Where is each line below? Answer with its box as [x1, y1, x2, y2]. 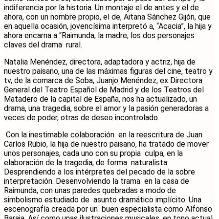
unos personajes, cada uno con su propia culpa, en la [4, 148, 183, 158]
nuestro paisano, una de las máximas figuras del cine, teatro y [4, 66, 213, 76]
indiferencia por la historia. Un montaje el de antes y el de [4, 2, 199, 12]
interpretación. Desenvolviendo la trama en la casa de [4, 176, 189, 186]
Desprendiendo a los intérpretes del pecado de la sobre [4, 167, 195, 176]
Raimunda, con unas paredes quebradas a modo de [4, 185, 176, 195]
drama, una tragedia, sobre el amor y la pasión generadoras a [4, 103, 209, 113]
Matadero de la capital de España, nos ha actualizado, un [4, 94, 197, 104]
